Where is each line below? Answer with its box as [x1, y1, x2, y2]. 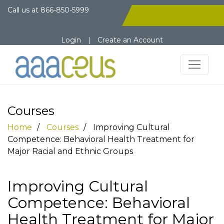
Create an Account [97, 35, 163, 44]
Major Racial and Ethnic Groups [7, 146, 133, 156]
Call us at [7, 5, 40, 14]
